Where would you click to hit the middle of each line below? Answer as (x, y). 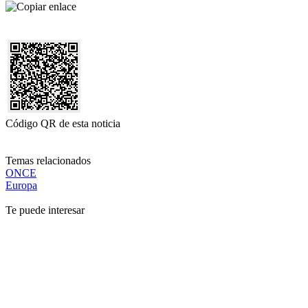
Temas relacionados (48, 161)
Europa (21, 186)
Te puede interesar (45, 210)
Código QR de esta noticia (63, 124)
